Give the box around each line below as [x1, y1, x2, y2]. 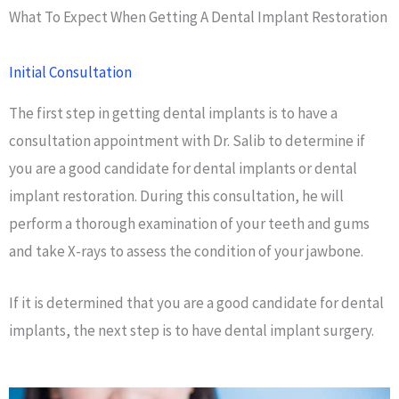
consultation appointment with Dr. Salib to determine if [9, 131, 365, 151]
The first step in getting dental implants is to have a [9, 103, 338, 124]
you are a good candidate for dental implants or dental [9, 159, 357, 179]
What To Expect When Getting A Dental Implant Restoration [9, 7, 387, 28]
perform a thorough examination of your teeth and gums [9, 214, 370, 234]
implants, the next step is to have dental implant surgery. [9, 321, 374, 341]
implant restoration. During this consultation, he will [9, 186, 344, 207]
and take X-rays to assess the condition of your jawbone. [9, 241, 363, 262]
